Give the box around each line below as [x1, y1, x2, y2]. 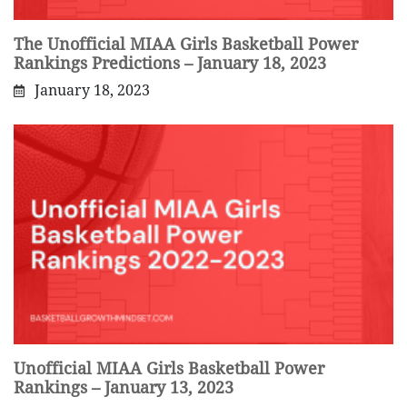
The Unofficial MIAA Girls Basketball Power [14, 35, 358, 55]
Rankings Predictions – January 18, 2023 [14, 54, 326, 74]
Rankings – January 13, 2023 [14, 377, 233, 397]
